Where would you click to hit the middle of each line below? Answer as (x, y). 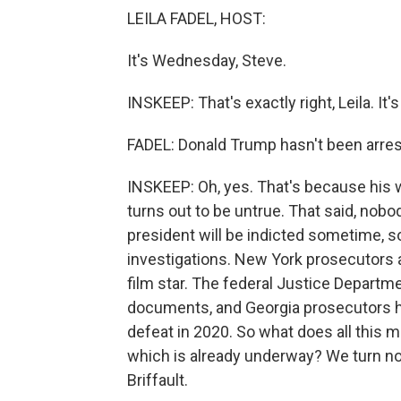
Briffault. (158, 380)
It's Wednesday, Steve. (207, 60)
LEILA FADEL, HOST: (196, 18)
